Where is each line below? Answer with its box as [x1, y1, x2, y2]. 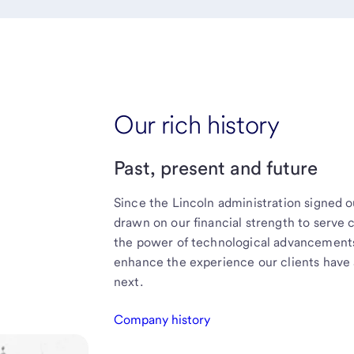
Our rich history [113, 108, 280, 140]
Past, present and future [113, 156, 318, 179]
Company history [113, 311, 210, 327]
